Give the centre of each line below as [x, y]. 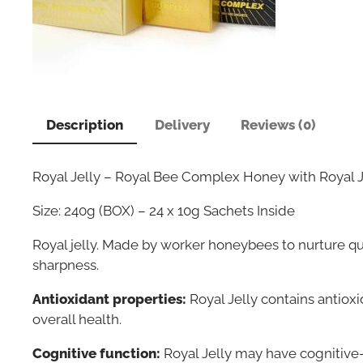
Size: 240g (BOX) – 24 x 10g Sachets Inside [164, 210]
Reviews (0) [279, 125]
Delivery [182, 125]
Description [85, 125]
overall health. [77, 320]
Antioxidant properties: [109, 299]
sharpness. [66, 265]
